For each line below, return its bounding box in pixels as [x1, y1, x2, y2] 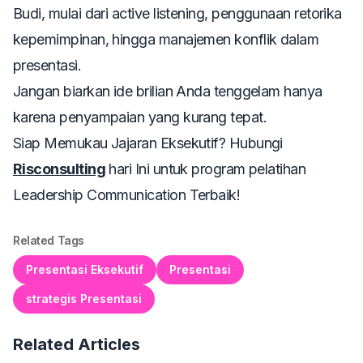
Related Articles [13, 334, 140, 354]
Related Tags [13, 233, 84, 247]
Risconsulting [13, 160, 105, 177]
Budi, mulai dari [13, 4, 112, 22]
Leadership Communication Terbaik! [13, 186, 241, 203]
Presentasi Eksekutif [26, 262, 143, 276]
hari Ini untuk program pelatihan [105, 160, 306, 177]
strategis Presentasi [26, 291, 142, 305]
